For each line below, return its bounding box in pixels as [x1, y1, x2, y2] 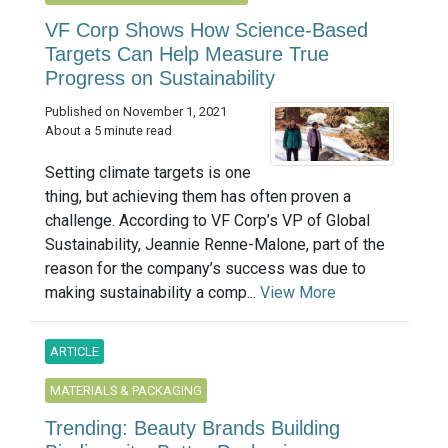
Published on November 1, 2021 [45, 103, 227, 119]
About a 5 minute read [45, 122, 172, 138]
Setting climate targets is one [45, 162, 251, 182]
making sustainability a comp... [45, 282, 260, 302]
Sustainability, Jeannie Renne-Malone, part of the [45, 234, 385, 254]
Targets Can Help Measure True [45, 42, 329, 65]
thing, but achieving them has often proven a [45, 186, 351, 206]
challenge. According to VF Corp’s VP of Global [45, 210, 370, 230]
